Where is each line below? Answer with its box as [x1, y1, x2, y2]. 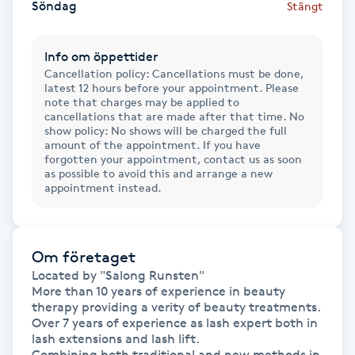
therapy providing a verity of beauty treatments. [32, 299, 321, 315]
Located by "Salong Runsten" [32, 267, 204, 283]
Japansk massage [10, 128, 113, 143]
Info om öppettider [44, 48, 158, 64]
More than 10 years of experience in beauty [32, 283, 285, 299]
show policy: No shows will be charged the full [44, 123, 287, 137]
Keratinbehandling [10, 325, 120, 340]
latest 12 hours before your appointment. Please [44, 80, 299, 94]
